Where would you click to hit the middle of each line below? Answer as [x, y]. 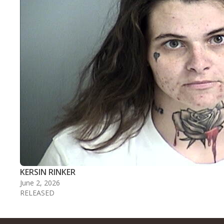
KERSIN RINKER [48, 172]
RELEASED [37, 193]
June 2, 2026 [40, 183]
